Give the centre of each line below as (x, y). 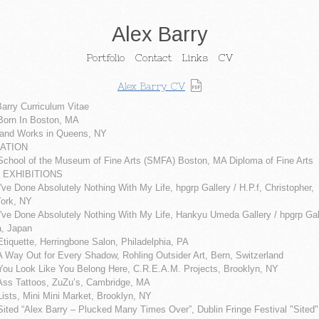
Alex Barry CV (151, 85)
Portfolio (105, 57)
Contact (153, 57)
